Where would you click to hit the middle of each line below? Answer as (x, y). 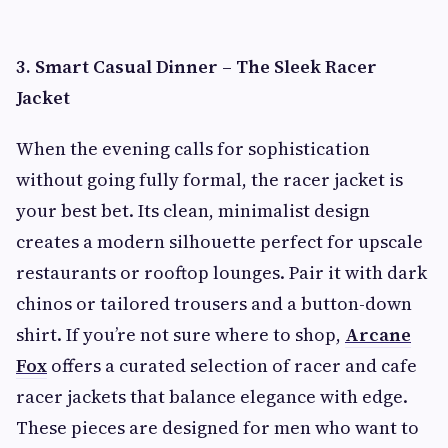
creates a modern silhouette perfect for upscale (219, 241)
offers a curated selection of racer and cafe (232, 365)
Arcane (378, 334)
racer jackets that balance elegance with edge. (212, 396)
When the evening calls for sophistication (193, 148)
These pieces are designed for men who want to (217, 427)
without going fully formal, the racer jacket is (209, 179)
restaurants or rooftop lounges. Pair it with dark (221, 272)
